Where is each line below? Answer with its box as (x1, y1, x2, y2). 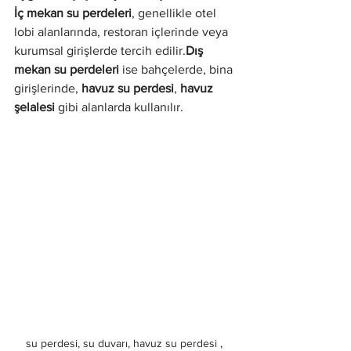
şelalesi (14, 100, 55, 114)
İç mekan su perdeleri (14, 6, 132, 20)
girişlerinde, (14, 81, 81, 95)
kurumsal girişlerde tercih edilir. (14, 44, 186, 57)
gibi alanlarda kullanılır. (55, 100, 183, 114)
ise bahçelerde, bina (119, 63, 236, 76)
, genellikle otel (132, 6, 219, 20)
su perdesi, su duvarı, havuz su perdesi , (25, 337, 226, 349)
